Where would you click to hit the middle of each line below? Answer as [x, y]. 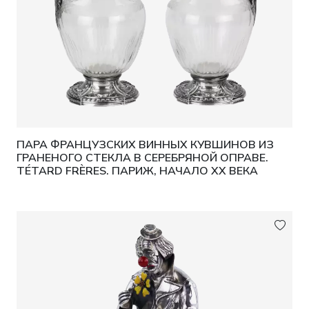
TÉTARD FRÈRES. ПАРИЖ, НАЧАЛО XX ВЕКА [137, 171]
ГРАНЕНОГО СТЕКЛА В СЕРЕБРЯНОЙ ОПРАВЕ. [142, 158]
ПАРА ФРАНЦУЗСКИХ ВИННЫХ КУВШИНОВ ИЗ [145, 145]
